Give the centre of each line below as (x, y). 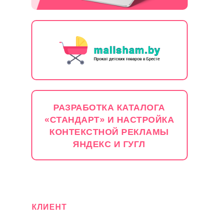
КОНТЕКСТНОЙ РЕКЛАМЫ (109, 132)
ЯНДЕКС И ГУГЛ (109, 144)
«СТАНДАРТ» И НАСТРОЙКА (109, 120)
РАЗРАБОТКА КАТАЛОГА (109, 108)
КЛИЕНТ (49, 207)
